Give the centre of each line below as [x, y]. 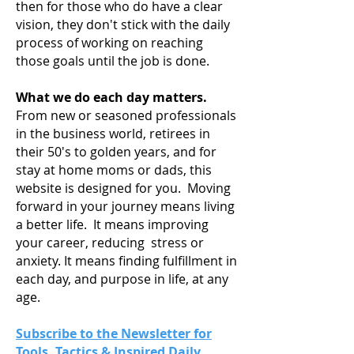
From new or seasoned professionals [126, 115]
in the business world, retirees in [113, 133]
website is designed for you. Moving [123, 188]
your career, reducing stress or [110, 242]
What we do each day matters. [113, 97]
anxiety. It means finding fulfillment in [126, 260]
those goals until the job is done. [116, 60]
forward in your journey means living [125, 206]
